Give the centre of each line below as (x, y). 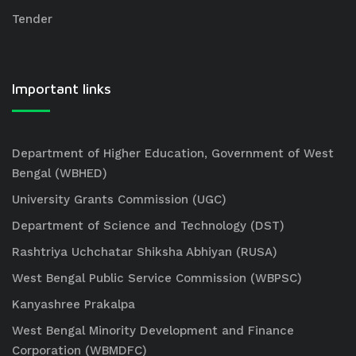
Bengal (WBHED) (60, 173)
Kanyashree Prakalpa (74, 304)
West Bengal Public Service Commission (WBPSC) (157, 278)
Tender (32, 19)
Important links (62, 89)
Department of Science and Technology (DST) (148, 226)
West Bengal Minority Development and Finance (153, 331)
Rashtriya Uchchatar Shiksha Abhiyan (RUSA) (145, 252)
